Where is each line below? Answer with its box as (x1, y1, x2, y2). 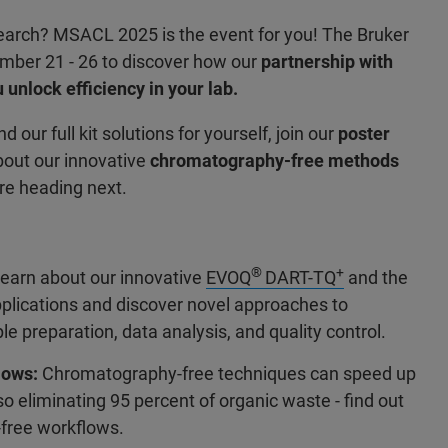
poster (338, 123, 390, 144)
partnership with (257, 51, 393, 72)
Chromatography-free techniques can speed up (42, 363, 416, 384)
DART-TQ (265, 267, 336, 288)
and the (344, 267, 408, 288)
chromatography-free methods (146, 150, 399, 171)
